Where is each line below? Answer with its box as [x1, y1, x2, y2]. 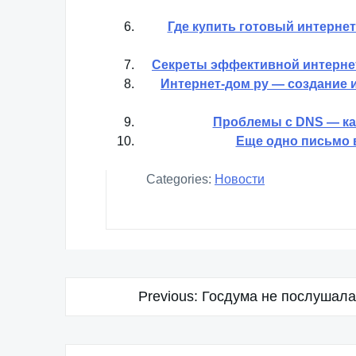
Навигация [64, 280, 165, 301]
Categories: [146, 172, 211, 186]
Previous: [138, 288, 198, 304]
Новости [215, 172, 265, 186]
